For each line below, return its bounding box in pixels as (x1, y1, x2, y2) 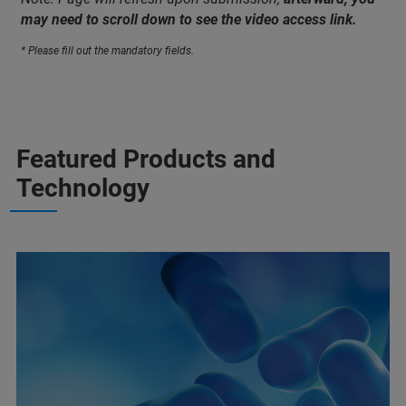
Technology (16, 172, 150, 203)
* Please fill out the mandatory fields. (21, 43, 194, 57)
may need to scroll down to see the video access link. (21, 10, 357, 28)
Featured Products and (16, 143, 275, 174)
